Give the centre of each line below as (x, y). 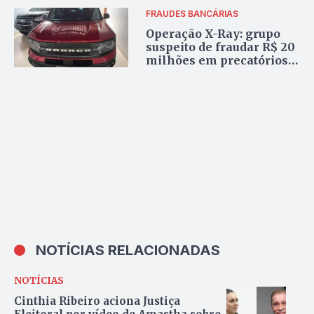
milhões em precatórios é (222, 60)
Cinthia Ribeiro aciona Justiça (97, 301)
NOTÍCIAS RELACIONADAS (128, 251)
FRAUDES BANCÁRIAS (192, 13)
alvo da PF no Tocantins (217, 73)
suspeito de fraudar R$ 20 (221, 47)
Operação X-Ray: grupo (213, 33)
